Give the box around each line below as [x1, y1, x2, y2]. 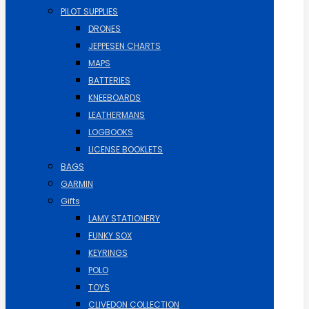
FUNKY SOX [88, 230, 132, 241]
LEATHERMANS [88, 109, 145, 121]
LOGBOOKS [88, 126, 133, 138]
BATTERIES [88, 74, 130, 86]
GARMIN [61, 178, 93, 190]
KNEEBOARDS [88, 92, 141, 103]
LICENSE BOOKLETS [88, 143, 163, 155]
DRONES [88, 23, 121, 34]
